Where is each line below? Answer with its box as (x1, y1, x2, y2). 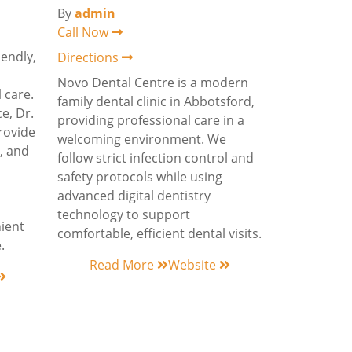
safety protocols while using (57, 168, 222, 185)
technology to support (57, 206, 190, 223)
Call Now (57, 24, 112, 41)
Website (168, 256, 219, 273)
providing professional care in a (57, 112, 244, 129)
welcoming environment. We (57, 130, 226, 148)
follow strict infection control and (57, 149, 254, 167)
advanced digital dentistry (57, 187, 211, 204)
